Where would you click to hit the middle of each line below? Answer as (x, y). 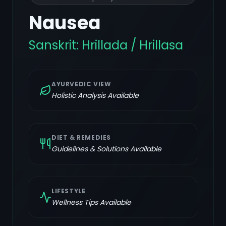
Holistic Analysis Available (95, 95)
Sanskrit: (55, 45)
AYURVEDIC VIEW (81, 84)
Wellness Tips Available (91, 202)
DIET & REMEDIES (81, 137)
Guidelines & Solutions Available (106, 149)
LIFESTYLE (69, 191)
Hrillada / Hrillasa (132, 45)
